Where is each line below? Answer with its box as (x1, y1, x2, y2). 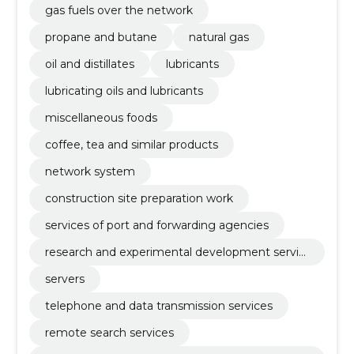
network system (44, 164, 135, 179)
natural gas (188, 30, 249, 44)
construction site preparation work (44, 191, 233, 205)
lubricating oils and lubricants (44, 84, 203, 98)
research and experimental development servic (44, 245, 305, 259)
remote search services (44, 326, 174, 340)
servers (44, 272, 85, 286)
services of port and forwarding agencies (44, 218, 269, 232)
